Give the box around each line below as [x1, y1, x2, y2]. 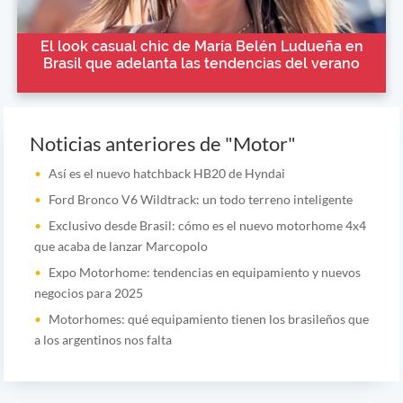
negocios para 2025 [33, 285, 143, 301]
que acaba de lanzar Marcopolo [33, 238, 208, 255]
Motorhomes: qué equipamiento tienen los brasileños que [48, 311, 369, 327]
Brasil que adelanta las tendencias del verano [43, 55, 360, 73]
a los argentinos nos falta [33, 332, 172, 348]
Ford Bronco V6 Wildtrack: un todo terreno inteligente [48, 192, 353, 208]
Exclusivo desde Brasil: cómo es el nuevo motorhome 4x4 [48, 218, 366, 234]
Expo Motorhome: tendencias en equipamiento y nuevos [48, 264, 361, 281]
